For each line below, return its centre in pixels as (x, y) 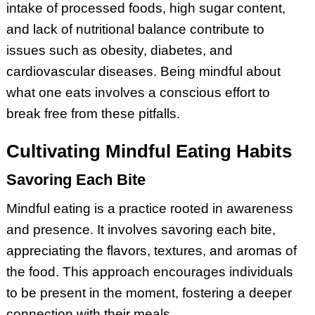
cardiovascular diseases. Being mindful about (143, 71)
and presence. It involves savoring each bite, (141, 229)
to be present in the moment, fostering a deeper (149, 292)
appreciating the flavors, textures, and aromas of (151, 250)
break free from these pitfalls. (93, 113)
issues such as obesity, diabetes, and (119, 50)
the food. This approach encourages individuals (149, 271)
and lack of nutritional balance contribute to (135, 29)
